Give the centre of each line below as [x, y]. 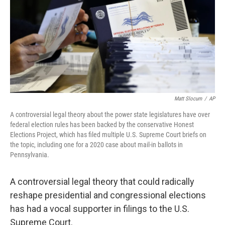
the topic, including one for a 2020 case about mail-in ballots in [96, 145]
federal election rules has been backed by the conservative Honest [102, 125]
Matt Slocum [188, 99]
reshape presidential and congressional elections [108, 195]
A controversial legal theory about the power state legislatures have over [110, 115]
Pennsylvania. [30, 155]
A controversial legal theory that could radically [102, 182]
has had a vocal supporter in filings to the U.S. [100, 209]
